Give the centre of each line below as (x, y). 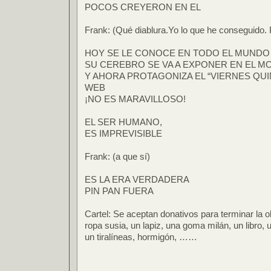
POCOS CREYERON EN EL (143, 7)
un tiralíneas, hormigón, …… (141, 237)
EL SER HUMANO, (123, 122)
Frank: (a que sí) (117, 156)
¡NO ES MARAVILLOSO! (135, 99)
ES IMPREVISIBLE (123, 133)
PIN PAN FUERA (119, 191)
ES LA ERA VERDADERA (137, 179)
